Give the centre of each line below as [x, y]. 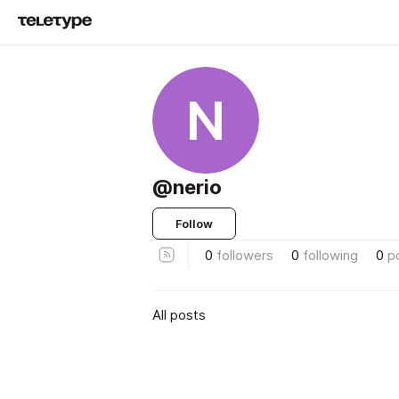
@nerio [187, 187]
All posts [179, 314]
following [330, 255]
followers [245, 255]
